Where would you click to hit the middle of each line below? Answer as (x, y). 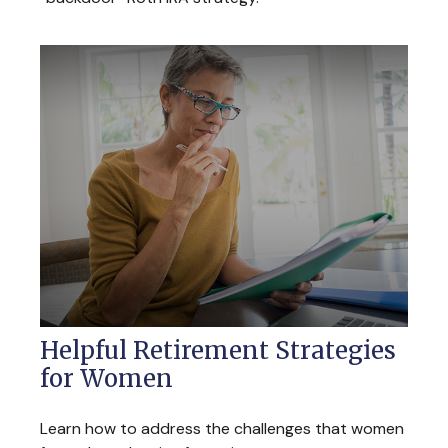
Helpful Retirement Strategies (218, 351)
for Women (106, 379)
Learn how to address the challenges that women (222, 429)
